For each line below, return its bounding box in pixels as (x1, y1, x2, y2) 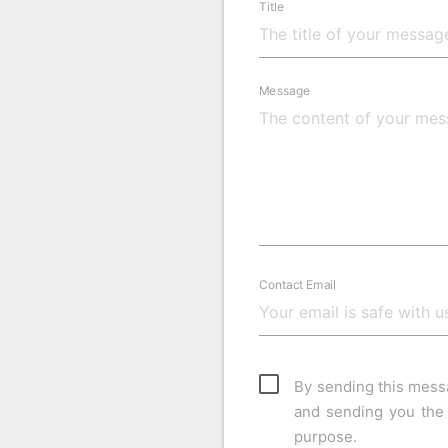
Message (259, 82, 311, 98)
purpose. (294, 426, 358, 446)
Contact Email (259, 276, 337, 292)
